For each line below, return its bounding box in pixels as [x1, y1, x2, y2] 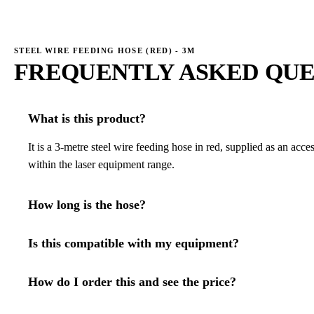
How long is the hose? [28, 198, 146, 212]
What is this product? [28, 111, 146, 126]
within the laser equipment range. [28, 158, 175, 171]
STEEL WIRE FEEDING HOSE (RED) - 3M [14, 46, 196, 55]
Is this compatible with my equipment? [28, 235, 239, 250]
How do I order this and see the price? [28, 274, 236, 289]
